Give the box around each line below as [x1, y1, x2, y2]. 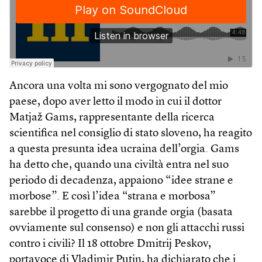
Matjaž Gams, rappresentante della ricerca [9, 112, 215, 123]
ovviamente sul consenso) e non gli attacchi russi [9, 222, 244, 234]
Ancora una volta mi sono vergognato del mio [9, 80, 228, 92]
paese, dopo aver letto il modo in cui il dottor [9, 96, 222, 108]
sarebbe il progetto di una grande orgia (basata [9, 206, 233, 218]
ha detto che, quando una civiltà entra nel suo [9, 159, 229, 171]
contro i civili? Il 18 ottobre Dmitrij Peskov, [9, 238, 211, 250]
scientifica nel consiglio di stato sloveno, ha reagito [9, 127, 252, 139]
